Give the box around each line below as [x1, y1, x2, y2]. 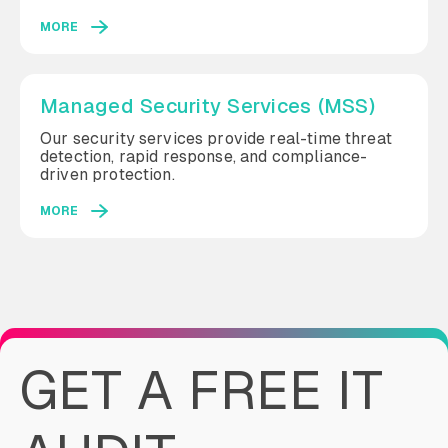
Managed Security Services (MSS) [40, 93, 375, 119]
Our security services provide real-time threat [40, 128, 392, 149]
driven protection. [40, 164, 175, 185]
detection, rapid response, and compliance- [40, 146, 368, 167]
